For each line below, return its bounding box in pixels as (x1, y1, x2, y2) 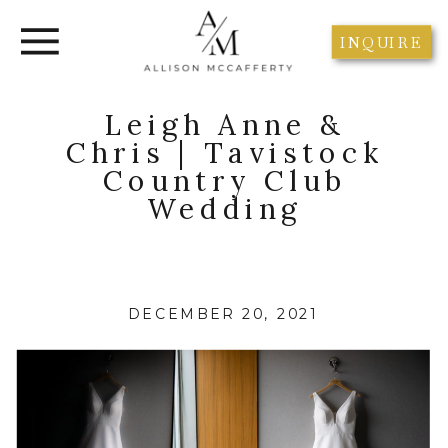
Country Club (102, 162, 347, 198)
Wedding (147, 190, 303, 226)
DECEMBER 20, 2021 (128, 305, 320, 324)
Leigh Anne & (104, 106, 346, 142)
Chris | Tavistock (65, 134, 384, 170)
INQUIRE (339, 32, 424, 52)
